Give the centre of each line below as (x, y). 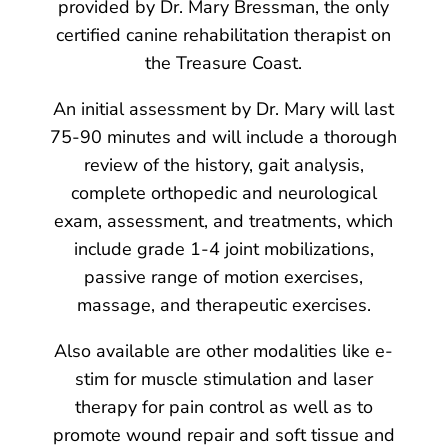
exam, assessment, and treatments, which (224, 220)
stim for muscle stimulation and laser (223, 378)
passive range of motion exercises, (224, 276)
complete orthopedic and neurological (223, 192)
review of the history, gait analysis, (223, 164)
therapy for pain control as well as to (223, 406)
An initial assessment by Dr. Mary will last (224, 108)
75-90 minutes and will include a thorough (224, 136)
